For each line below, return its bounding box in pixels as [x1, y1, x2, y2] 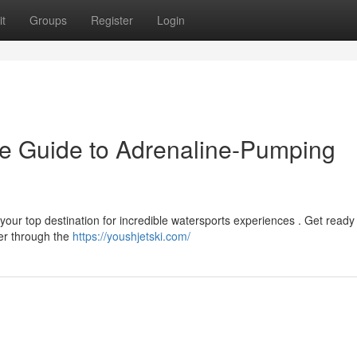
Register [91, 12, 133, 28]
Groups [29, 12, 67, 28]
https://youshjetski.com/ [73, 228, 190, 244]
